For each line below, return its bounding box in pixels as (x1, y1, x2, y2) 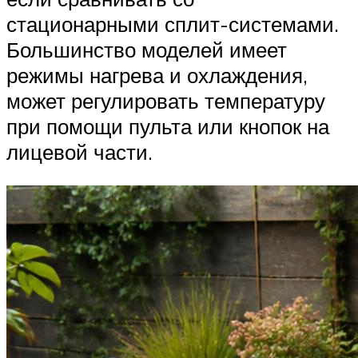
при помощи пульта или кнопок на (6, 113, 329, 140)
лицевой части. (6, 139, 153, 165)
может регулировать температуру (6, 88, 325, 114)
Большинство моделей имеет (6, 37, 287, 63)
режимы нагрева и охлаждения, (6, 62, 308, 89)
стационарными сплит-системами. (6, 11, 339, 38)
